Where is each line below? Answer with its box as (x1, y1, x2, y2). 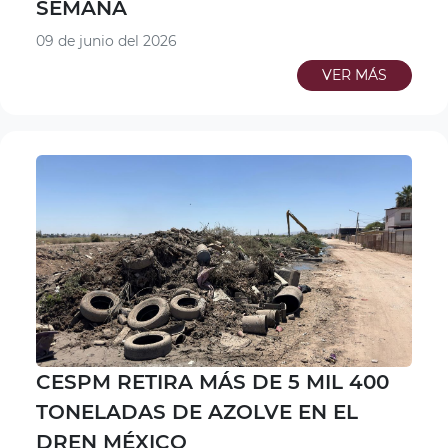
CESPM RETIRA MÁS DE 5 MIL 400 (36, 369, 389, 394)
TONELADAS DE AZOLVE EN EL (36, 399, 358, 424)
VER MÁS (322, 66, 387, 85)
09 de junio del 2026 (36, 32, 177, 51)
